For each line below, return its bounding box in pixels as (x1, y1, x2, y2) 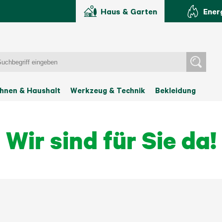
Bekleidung (155, 85, 196, 95)
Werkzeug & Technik (70, 85, 145, 95)
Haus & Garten (100, 6, 157, 16)
